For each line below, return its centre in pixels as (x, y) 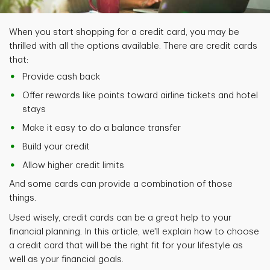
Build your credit (56, 147)
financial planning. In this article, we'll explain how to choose (134, 232)
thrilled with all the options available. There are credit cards (133, 46)
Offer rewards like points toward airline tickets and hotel (140, 96)
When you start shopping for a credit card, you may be (124, 33)
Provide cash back (61, 77)
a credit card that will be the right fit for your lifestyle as (126, 246)
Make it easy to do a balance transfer (102, 128)
